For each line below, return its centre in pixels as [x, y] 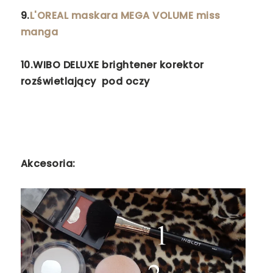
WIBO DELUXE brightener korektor [119, 65]
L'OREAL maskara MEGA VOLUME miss [125, 16]
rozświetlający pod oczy [87, 82]
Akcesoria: [48, 164]
